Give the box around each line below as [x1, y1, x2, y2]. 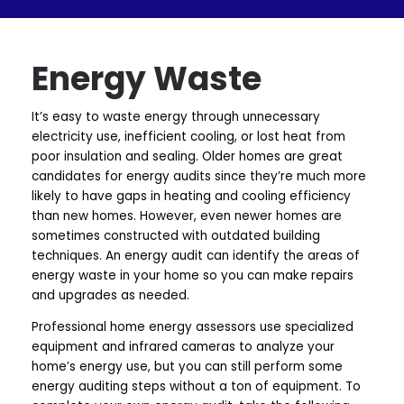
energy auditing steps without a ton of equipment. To [32, 378, 361, 396]
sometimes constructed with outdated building [32, 226, 320, 244]
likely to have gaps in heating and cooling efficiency [32, 187, 351, 205]
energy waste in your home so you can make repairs [32, 266, 353, 284]
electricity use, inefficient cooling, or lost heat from [32, 127, 345, 145]
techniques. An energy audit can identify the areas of [32, 246, 360, 264]
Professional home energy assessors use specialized [32, 318, 353, 336]
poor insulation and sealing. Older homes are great [32, 147, 343, 165]
